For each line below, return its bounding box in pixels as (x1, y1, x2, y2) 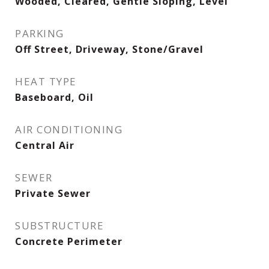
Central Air (15, 139, 74, 152)
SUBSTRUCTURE (15, 219, 104, 232)
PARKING (15, 26, 64, 40)
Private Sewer (15, 187, 91, 200)
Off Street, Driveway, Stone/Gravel (15, 43, 204, 56)
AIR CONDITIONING (15, 122, 122, 136)
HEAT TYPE (15, 74, 77, 88)
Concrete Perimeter (15, 235, 122, 248)
